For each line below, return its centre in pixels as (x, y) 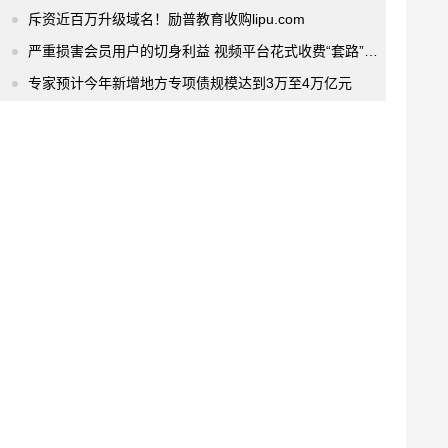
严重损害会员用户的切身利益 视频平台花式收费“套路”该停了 (196, 51)
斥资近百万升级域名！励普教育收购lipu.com (166, 19)
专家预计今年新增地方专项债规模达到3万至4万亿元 (190, 83)
